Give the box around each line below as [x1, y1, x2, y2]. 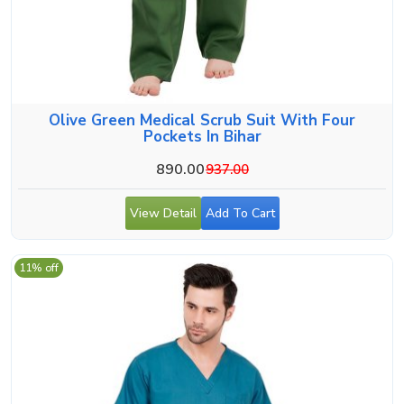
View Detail [129, 204, 197, 222]
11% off [19, 260, 59, 275]
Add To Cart [205, 204, 275, 222]
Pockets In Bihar [142, 125, 262, 147]
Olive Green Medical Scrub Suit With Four [49, 109, 355, 131]
